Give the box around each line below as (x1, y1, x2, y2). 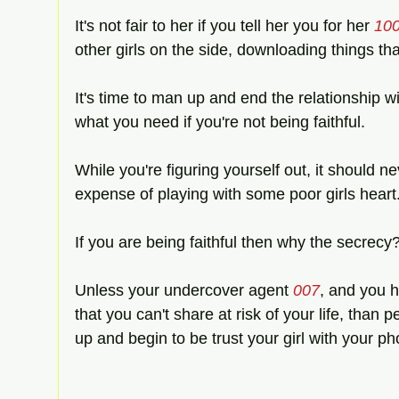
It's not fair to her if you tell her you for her (75, 16, 374, 35)
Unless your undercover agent (75, 281, 293, 299)
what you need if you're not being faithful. (75, 112, 365, 131)
